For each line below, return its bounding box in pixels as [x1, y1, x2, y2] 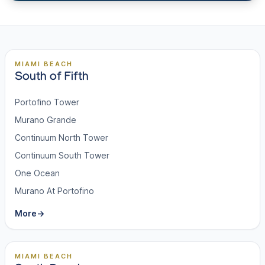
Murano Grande [15, 115, 76, 125]
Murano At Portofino [15, 186, 94, 196]
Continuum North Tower [15, 132, 108, 143]
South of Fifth [15, 71, 89, 85]
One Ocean [15, 168, 60, 178]
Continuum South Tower [15, 150, 109, 160]
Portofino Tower [15, 97, 79, 107]
